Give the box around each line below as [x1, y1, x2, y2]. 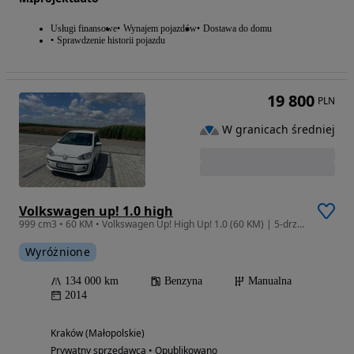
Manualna [248, 274, 292, 287]
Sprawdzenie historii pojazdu [57, 34, 165, 46]
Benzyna [164, 274, 202, 287]
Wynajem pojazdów [123, 22, 197, 34]
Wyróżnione [25, 243, 90, 259]
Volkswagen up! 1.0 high [19, 201, 173, 220]
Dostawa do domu [203, 22, 272, 34]
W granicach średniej [222, 122, 335, 137]
